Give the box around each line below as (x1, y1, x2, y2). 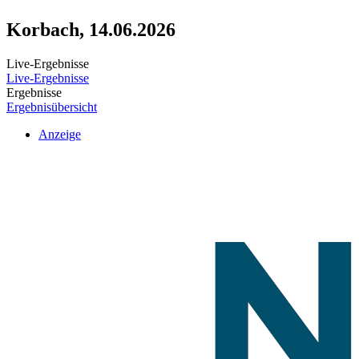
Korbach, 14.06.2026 (6, 18, 175, 40)
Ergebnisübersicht (6, 99, 97, 114)
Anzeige (38, 127, 81, 141)
